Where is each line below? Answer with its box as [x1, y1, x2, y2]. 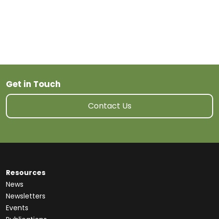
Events [6, 203, 28, 213]
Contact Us [88, 100, 131, 111]
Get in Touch [6, 78, 61, 90]
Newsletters [6, 191, 45, 201]
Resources [6, 168, 45, 177]
